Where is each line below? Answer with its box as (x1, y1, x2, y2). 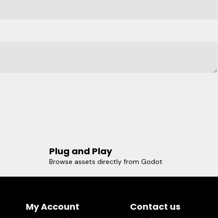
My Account (25, 200, 79, 213)
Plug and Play (49, 145, 112, 158)
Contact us (129, 200, 181, 213)
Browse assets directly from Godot (49, 157, 163, 166)
